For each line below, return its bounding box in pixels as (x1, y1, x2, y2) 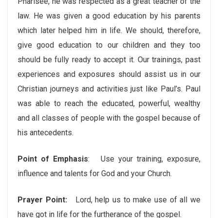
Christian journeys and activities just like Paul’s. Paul (18, 84, 200, 93)
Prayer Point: (18, 195, 67, 204)
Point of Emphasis (18, 154, 88, 163)
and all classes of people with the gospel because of (18, 113, 200, 123)
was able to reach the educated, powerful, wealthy (18, 98, 200, 108)
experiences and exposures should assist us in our (18, 69, 200, 79)
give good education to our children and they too (18, 40, 200, 50)
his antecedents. (18, 127, 73, 137)
